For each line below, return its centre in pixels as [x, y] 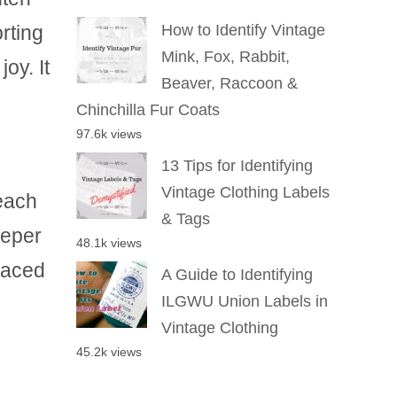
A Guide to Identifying [237, 274]
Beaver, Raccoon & [230, 83]
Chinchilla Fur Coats [148, 109]
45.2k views [109, 351]
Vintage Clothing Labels [245, 192]
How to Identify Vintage [243, 30]
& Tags [186, 218]
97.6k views [109, 133]
